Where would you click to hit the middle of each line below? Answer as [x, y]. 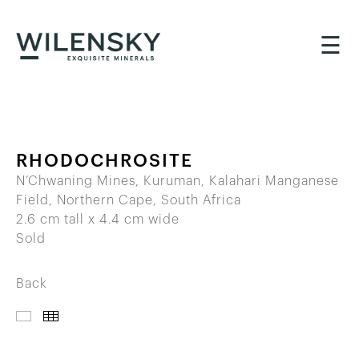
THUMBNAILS [179, 316]
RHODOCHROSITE [105, 161]
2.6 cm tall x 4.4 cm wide [98, 220]
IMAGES [102, 316]
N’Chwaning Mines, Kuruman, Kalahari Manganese [177, 182]
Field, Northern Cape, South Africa [129, 201]
